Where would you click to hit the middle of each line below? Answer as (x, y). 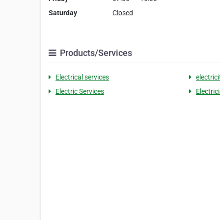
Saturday (63, 13)
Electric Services (80, 92)
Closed (123, 13)
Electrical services (82, 77)
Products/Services (95, 53)
